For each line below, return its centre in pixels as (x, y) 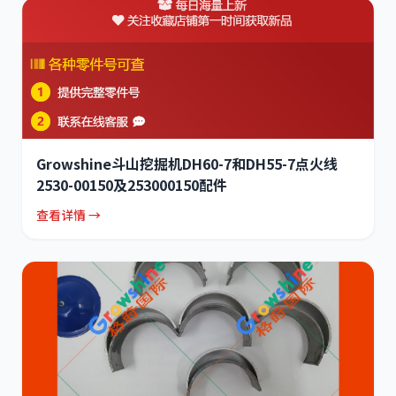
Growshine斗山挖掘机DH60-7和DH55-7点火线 (187, 164)
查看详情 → (69, 215)
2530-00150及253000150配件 (132, 185)
